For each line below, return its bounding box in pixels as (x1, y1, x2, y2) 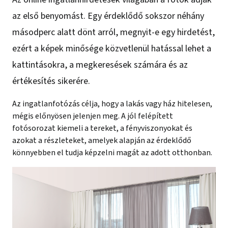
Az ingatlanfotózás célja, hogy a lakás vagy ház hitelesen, (12, 98, 212, 109)
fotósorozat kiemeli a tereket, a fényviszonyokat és (12, 123, 192, 134)
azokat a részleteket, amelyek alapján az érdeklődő (12, 135, 191, 146)
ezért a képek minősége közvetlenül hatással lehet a (12, 42, 211, 55)
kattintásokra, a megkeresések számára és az (12, 59, 188, 71)
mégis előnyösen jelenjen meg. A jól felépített (12, 110, 173, 122)
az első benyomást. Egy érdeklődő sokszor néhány (12, 10, 204, 22)
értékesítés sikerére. (12, 75, 90, 88)
